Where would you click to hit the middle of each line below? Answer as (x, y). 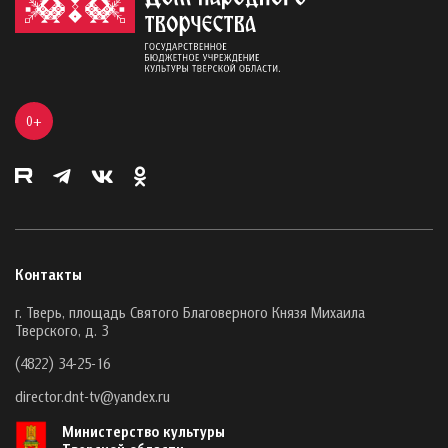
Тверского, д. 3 (61, 329)
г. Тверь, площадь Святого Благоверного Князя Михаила (190, 311)
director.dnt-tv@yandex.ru (92, 395)
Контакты (48, 273)
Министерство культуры (143, 430)
